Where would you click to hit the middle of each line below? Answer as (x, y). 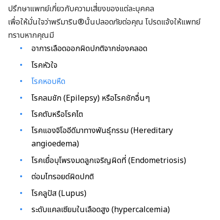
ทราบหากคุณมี (31, 36)
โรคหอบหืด (48, 82)
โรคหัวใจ (44, 65)
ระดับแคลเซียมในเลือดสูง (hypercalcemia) (101, 209)
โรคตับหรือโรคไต (57, 114)
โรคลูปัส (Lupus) (59, 193)
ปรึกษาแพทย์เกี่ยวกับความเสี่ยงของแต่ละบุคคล (81, 9)
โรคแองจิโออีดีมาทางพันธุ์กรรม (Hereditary (102, 131)
